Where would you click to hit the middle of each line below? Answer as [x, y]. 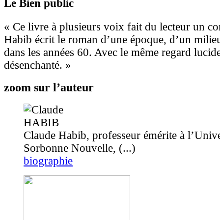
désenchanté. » [38, 65]
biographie [48, 161]
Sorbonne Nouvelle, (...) [80, 148]
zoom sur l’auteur [49, 87]
